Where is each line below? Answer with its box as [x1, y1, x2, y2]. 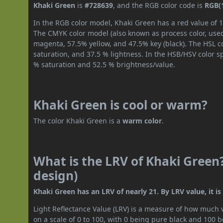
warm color [122, 115, 162, 125]
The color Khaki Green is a [33, 115, 123, 125]
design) [33, 167, 78, 184]
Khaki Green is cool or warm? [33, 96, 208, 113]
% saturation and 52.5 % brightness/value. [33, 59, 176, 69]
